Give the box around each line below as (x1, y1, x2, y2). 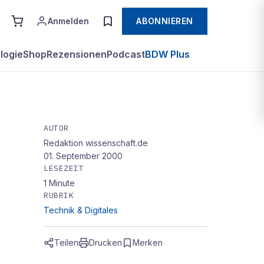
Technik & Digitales (44, 205, 118, 215)
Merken (133, 237, 163, 247)
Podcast (107, 48, 145, 60)
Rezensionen (47, 48, 107, 60)
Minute (49, 178, 75, 188)
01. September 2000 (44, 151, 123, 161)
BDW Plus (145, 48, 190, 60)
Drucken (89, 237, 122, 247)
